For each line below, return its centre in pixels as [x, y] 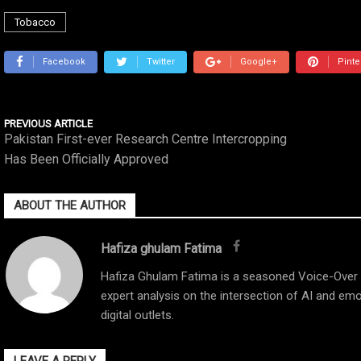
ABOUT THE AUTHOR [70, 205]
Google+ [259, 62]
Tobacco [35, 22]
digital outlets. [137, 315]
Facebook [64, 62]
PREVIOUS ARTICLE [48, 124]
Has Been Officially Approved [86, 159]
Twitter [161, 62]
